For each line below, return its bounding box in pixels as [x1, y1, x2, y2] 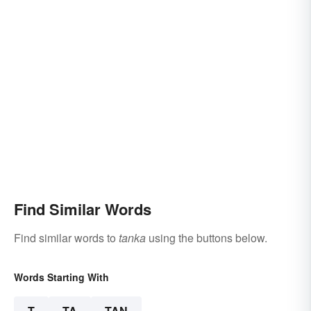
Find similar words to [14, 229, 119, 246]
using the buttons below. [146, 229, 267, 246]
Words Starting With [14, 269, 109, 284]
